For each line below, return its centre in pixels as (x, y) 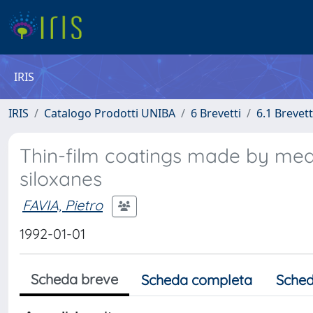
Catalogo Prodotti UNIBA (110, 113)
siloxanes (61, 179)
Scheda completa (197, 280)
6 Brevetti (216, 113)
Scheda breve (74, 279)
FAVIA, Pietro (63, 205)
